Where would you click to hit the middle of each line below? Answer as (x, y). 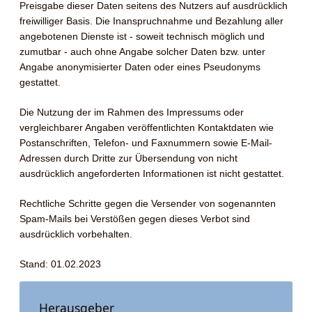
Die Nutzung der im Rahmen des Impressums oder (132, 112)
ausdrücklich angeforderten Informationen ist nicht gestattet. (152, 173)
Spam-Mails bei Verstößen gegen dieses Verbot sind (135, 219)
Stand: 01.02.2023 (60, 264)
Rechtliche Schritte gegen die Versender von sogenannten (148, 203)
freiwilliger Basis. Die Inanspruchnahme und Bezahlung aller (151, 21)
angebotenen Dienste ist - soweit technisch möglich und (142, 36)
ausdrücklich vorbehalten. (76, 234)
